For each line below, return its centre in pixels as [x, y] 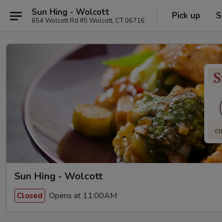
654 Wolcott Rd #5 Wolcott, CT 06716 [88, 21]
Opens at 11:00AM [82, 195]
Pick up [186, 16]
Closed [30, 195]
